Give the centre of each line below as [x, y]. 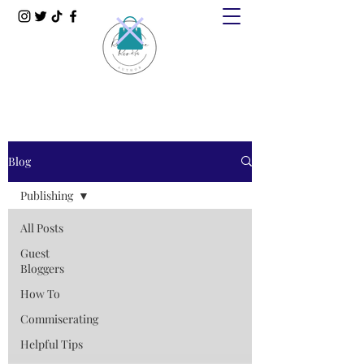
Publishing [47, 195]
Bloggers [42, 268]
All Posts [42, 227]
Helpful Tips [52, 344]
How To [40, 293]
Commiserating [59, 318]
